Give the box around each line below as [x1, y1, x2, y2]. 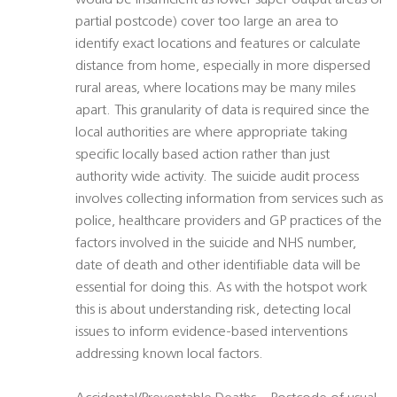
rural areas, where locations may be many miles [75, 82, 355, 97]
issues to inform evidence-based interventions [75, 325, 347, 340]
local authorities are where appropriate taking [75, 126, 347, 141]
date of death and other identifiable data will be [75, 259, 361, 274]
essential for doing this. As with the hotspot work [75, 281, 368, 296]
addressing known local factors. [75, 347, 263, 362]
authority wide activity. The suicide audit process [75, 170, 359, 185]
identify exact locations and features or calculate [75, 37, 361, 52]
